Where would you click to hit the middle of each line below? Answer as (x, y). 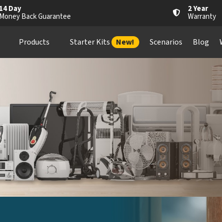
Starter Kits (90, 42)
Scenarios (166, 42)
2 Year (198, 9)
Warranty (202, 17)
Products (34, 42)
